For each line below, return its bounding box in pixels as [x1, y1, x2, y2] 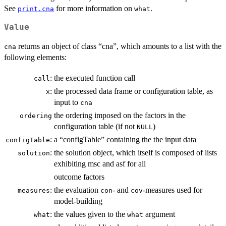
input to [54, 98, 80, 107]
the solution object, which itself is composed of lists [54, 148, 217, 157]
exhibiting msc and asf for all [54, 159, 146, 168]
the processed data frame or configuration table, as [54, 87, 213, 96]
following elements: [4, 53, 67, 62]
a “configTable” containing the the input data [54, 135, 196, 144]
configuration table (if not [54, 122, 137, 131]
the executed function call [54, 74, 135, 83]
